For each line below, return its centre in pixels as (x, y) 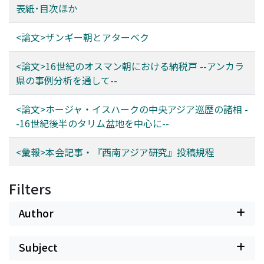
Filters (30, 189)
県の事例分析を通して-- (67, 80)
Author (36, 213)
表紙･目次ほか (47, 8)
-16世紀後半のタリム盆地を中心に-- (93, 123)
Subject (38, 247)
